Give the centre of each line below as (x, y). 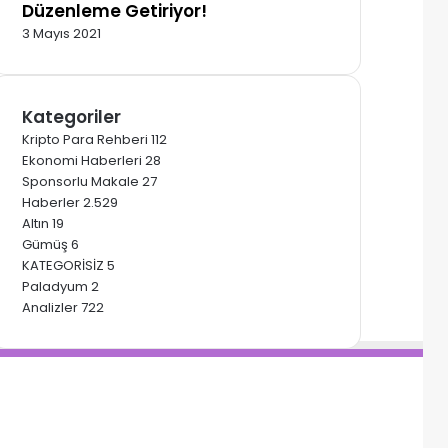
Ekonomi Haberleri (82, 160)
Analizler (50, 307)
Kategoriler (71, 116)
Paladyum (55, 286)
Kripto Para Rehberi (85, 139)
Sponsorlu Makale (80, 181)
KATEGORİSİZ (63, 265)
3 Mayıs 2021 (61, 33)
